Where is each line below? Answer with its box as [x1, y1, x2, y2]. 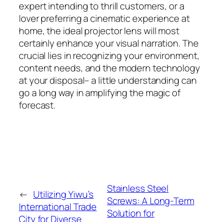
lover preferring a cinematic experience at [19, 11, 190, 25]
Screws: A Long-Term [107, 194, 194, 207]
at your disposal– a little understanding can [19, 73, 197, 87]
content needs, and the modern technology [19, 61, 200, 74]
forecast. [19, 98, 56, 111]
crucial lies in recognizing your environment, [19, 49, 200, 62]
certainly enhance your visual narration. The [19, 36, 199, 50]
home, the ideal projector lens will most [19, 24, 179, 37]
